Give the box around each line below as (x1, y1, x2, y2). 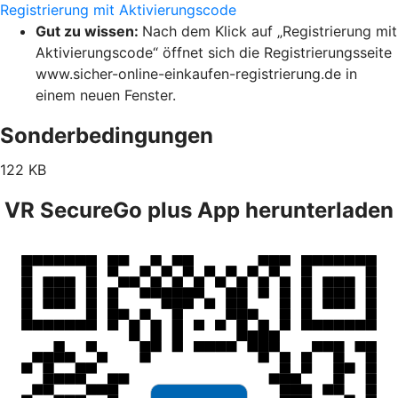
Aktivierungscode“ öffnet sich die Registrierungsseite (36, 43, 392, 61)
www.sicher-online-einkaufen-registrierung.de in (36, 64, 357, 83)
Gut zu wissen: (36, 21, 142, 40)
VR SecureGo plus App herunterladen (4, 196, 394, 223)
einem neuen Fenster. (36, 85, 176, 104)
